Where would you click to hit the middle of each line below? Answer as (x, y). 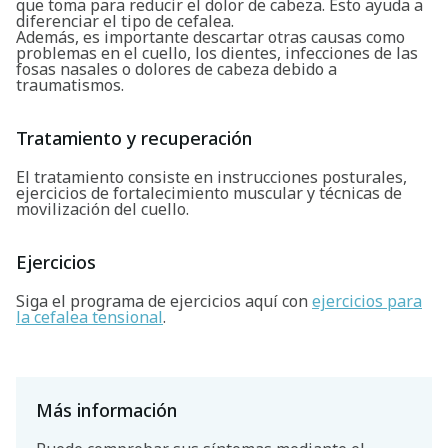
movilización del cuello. (102, 208)
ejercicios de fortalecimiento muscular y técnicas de (209, 192)
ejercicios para (367, 300)
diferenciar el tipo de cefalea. (125, 20)
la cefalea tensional (89, 316)
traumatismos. (70, 84)
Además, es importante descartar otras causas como (210, 36)
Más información (106, 409)
